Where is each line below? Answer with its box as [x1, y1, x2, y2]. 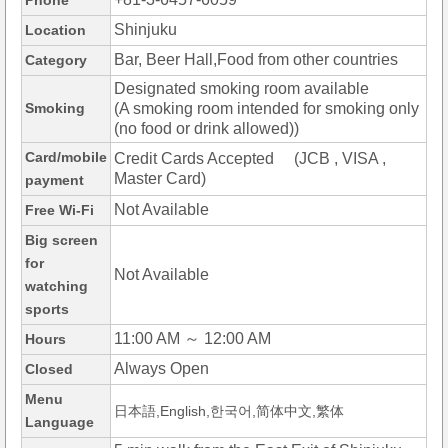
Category [25, 52, 87, 69]
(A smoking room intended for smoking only [114, 100, 419, 118]
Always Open [114, 360, 209, 378]
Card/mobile [25, 149, 107, 166]
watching [25, 278, 88, 295]
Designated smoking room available [114, 80, 369, 98]
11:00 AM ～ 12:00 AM [114, 330, 271, 348]
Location [25, 22, 86, 39]
